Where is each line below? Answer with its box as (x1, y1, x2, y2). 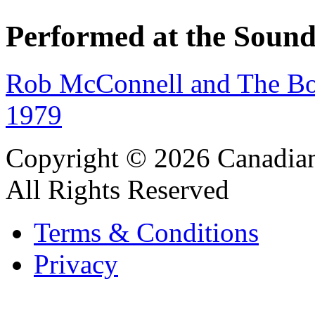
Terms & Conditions (34, 217, 259, 248)
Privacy (34, 249, 118, 280)
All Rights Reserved (6, 174, 229, 205)
